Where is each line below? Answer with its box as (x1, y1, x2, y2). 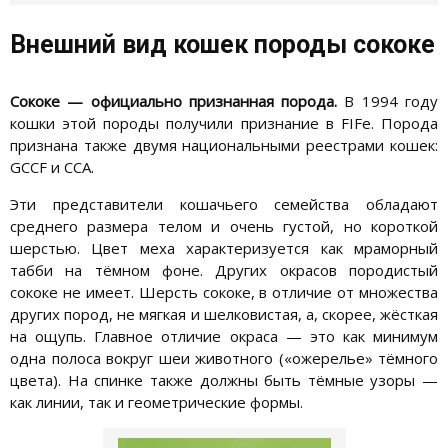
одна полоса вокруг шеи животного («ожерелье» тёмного (10, 347, 438, 368)
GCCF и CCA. (10, 156, 94, 177)
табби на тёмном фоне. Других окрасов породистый (10, 259, 438, 280)
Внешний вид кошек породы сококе (10, 29, 435, 59)
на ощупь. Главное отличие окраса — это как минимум (10, 325, 438, 346)
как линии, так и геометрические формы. (10, 391, 303, 412)
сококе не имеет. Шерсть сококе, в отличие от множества (10, 281, 438, 302)
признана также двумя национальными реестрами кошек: (10, 134, 438, 155)
